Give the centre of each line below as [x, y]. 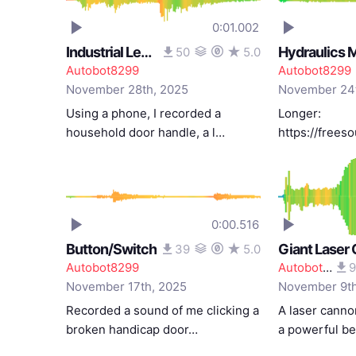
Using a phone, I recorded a [143, 113]
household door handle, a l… [145, 132]
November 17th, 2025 [126, 286]
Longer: [299, 113]
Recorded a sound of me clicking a [163, 310]
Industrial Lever [146, 52]
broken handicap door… [132, 329]
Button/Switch [111, 249]
